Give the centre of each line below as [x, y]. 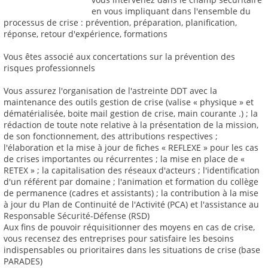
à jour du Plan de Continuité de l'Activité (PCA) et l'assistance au [131, 205]
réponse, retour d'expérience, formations [86, 34]
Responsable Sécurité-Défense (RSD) [77, 216]
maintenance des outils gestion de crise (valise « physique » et [129, 102]
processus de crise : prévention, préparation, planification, [120, 23]
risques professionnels [49, 68]
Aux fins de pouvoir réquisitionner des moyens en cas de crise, [129, 227]
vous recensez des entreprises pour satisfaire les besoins [119, 239]
